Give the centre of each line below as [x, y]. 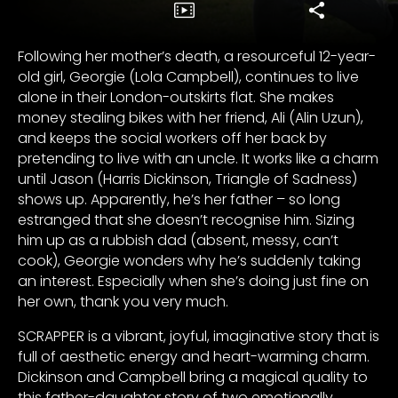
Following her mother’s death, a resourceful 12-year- [197, 56]
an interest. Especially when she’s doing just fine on [193, 281]
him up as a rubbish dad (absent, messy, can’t [178, 240]
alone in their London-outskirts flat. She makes [176, 97]
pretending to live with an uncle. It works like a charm [198, 158]
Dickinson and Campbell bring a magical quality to [193, 377]
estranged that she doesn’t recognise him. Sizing [186, 219]
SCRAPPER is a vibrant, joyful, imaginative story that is [199, 336]
